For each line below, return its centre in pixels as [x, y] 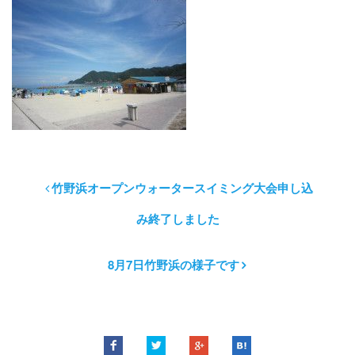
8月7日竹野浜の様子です [173, 264]
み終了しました [177, 218]
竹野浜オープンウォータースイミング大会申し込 [182, 187]
